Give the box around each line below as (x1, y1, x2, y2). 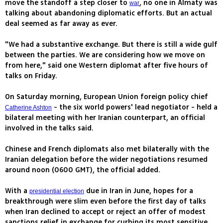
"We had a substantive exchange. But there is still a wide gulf (5, 39, 218, 50)
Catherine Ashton (5, 104, 52, 111)
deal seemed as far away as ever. (5, 18, 117, 29)
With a (5, 186, 29, 197)
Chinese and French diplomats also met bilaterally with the (5, 144, 209, 155)
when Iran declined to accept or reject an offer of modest (5, 207, 206, 218)
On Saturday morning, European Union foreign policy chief (5, 92, 208, 103)
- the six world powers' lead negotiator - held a (52, 102, 218, 113)
